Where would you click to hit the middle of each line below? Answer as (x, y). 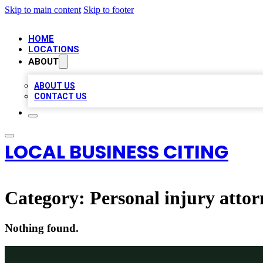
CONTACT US (60, 96)
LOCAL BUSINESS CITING (117, 152)
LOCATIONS (54, 49)
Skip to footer (109, 10)
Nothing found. (42, 228)
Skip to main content (43, 10)
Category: (47, 198)
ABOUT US (55, 86)
